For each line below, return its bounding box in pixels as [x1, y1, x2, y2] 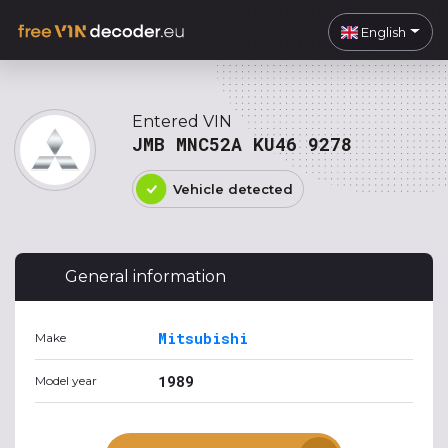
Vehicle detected [173, 181, 293, 197]
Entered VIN [132, 112, 232, 131]
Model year [35, 373, 97, 388]
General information [65, 267, 226, 286]
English [358, 23, 407, 40]
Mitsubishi [158, 328, 248, 348]
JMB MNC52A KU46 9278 [132, 132, 352, 156]
